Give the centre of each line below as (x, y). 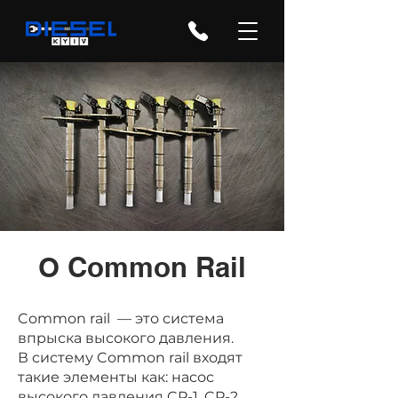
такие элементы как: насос (116, 377)
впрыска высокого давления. (126, 338)
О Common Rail (142, 267)
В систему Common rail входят (130, 358)
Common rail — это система (121, 318)
